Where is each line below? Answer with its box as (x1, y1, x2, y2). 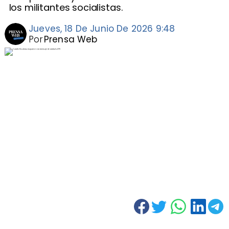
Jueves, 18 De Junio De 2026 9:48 (29, 22, 175, 35)
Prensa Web (44, 33, 98, 46)
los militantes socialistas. (9, 1, 123, 14)
